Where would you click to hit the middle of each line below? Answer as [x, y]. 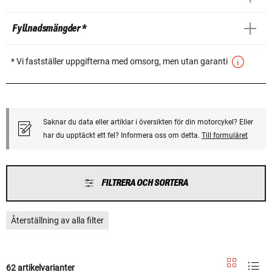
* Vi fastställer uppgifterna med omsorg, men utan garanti [120, 61]
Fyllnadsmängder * [49, 28]
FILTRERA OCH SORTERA [145, 183]
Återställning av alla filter [57, 220]
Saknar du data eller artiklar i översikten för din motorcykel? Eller [148, 122]
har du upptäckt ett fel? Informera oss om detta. [122, 135]
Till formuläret [225, 135]
